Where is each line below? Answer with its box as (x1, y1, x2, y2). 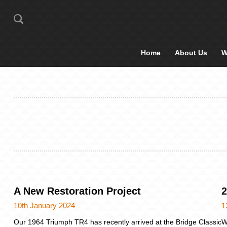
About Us (175, 49, 207, 57)
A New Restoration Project (14, 185, 141, 197)
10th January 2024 (14, 201, 75, 210)
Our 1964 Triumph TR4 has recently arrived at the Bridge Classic (14, 217, 221, 226)
